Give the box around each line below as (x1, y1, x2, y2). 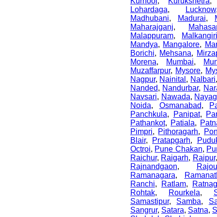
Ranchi (130, 179, 155, 188)
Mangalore (163, 40, 200, 48)
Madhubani (130, 14, 169, 22)
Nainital (159, 75, 186, 83)
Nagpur (130, 75, 155, 83)
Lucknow (185, 5, 216, 14)
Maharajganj (130, 22, 173, 31)
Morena (130, 57, 156, 66)
